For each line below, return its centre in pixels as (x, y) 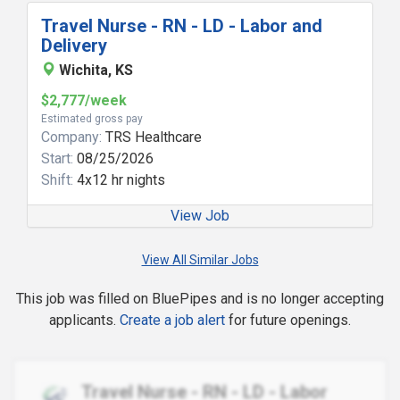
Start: (57, 158)
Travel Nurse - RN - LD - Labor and (182, 26)
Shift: (57, 180)
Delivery (74, 46)
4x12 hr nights (119, 180)
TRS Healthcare (152, 137)
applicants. (84, 320)
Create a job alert (172, 320)
